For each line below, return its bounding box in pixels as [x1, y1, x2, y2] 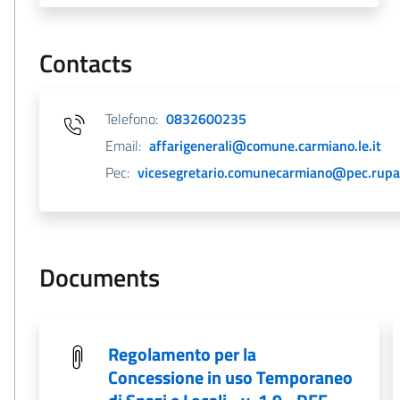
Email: [105, 135, 141, 156]
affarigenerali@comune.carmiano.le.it [149, 135, 381, 156]
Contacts [39, 44, 132, 82]
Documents [39, 258, 160, 296]
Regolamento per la [108, 340, 256, 368]
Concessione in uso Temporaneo [108, 363, 353, 391]
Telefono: [105, 108, 158, 129]
